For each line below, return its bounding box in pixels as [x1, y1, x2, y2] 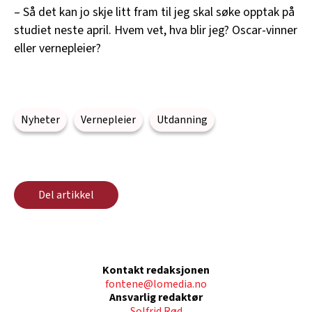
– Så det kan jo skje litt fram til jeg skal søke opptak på [14, 3, 295, 22]
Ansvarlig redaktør [109, 290, 203, 306]
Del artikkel [38, 187, 94, 203]
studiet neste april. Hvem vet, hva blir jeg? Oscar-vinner [14, 22, 297, 40]
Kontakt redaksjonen [102, 263, 210, 279]
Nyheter [21, 112, 60, 128]
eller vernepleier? [14, 40, 101, 58]
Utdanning [157, 112, 208, 128]
